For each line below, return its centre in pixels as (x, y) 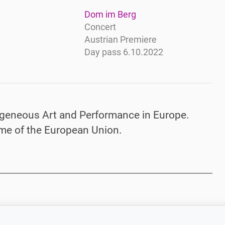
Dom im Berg (110, 15)
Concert (100, 27)
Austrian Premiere (120, 40)
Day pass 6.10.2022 (124, 52)
